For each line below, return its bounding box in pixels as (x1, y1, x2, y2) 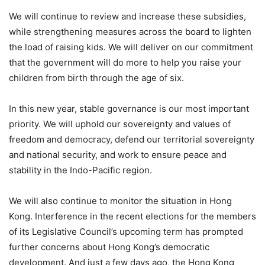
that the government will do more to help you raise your (9, 56, 241, 68)
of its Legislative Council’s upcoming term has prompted (9, 225, 243, 237)
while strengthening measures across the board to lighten (9, 25, 251, 37)
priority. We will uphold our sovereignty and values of (9, 118, 231, 130)
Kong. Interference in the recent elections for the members (9, 210, 256, 222)
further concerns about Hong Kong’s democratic (9, 241, 209, 253)
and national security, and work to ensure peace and (9, 148, 227, 160)
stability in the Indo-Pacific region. (9, 164, 152, 176)
